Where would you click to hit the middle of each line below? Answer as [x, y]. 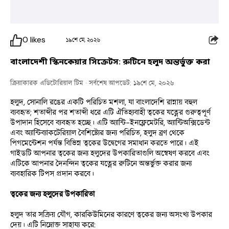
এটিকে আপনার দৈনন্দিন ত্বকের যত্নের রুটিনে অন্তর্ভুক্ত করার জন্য [101, 163]
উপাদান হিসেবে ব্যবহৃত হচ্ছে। [53, 122]
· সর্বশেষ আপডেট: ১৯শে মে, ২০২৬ [129, 83]
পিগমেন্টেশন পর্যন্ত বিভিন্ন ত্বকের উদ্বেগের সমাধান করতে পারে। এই [105, 143]
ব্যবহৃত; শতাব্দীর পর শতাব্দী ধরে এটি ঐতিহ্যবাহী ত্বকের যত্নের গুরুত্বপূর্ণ [110, 112]
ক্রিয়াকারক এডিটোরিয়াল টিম [47, 83]
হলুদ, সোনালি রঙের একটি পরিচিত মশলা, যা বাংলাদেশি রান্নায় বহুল [104, 102]
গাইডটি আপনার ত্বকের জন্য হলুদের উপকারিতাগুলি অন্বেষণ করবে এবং [110, 153]
